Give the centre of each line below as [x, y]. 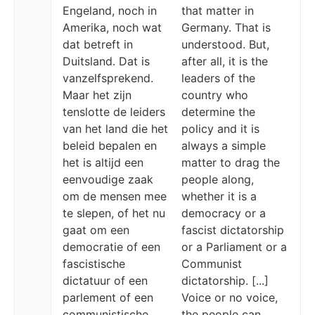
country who [215, 95]
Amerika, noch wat [112, 27]
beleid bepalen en [110, 146]
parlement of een [108, 297]
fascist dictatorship [233, 230]
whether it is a [219, 196]
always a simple [224, 146]
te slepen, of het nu [114, 213]
